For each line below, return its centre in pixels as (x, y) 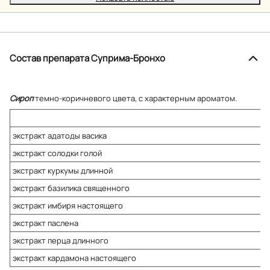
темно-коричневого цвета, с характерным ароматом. (135, 98)
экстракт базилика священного (71, 188)
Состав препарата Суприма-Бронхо (87, 58)
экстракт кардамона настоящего (74, 258)
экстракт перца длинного (61, 240)
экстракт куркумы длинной (63, 170)
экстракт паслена (46, 223)
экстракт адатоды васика (60, 135)
